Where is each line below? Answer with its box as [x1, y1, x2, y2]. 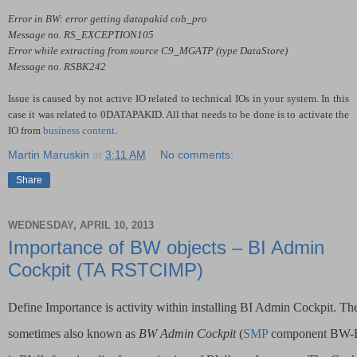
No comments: [160, 147, 234, 161]
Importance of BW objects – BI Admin [8, 236, 324, 258]
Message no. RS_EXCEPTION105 [8, 28, 154, 41]
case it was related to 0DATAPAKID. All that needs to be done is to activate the [8, 108, 349, 120]
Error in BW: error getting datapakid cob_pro [8, 12, 207, 25]
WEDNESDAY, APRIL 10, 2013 [8, 219, 154, 232]
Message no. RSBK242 [8, 60, 106, 73]
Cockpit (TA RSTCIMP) [8, 258, 203, 280]
